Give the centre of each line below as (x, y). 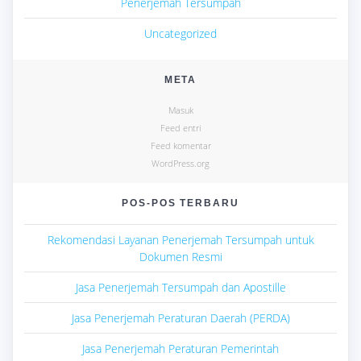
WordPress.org (180, 164)
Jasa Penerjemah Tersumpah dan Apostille (180, 288)
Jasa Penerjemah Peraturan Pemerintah (180, 349)
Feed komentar (180, 146)
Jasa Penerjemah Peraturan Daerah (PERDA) (180, 318)
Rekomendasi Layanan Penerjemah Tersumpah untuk (180, 240)
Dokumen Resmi (180, 257)
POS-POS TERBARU (180, 203)
